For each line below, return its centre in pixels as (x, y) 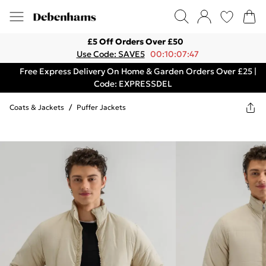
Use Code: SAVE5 (110, 54)
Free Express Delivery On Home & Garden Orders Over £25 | (138, 71)
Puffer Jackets (101, 107)
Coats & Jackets (37, 107)
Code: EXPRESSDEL (133, 84)
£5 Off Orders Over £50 (135, 42)
